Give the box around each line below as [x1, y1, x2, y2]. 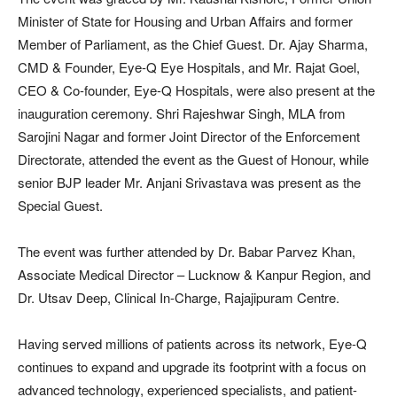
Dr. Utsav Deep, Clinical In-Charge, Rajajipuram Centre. [18, 288, 339, 307]
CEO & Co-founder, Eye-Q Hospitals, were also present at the [18, 81, 375, 100]
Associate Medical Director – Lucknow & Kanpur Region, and [18, 265, 370, 284]
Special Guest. [18, 196, 103, 215]
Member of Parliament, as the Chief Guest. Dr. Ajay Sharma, [18, 35, 368, 54]
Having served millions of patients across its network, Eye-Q [18, 334, 367, 354]
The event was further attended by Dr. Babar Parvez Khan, [18, 242, 355, 261]
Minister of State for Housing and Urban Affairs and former [18, 12, 353, 31]
